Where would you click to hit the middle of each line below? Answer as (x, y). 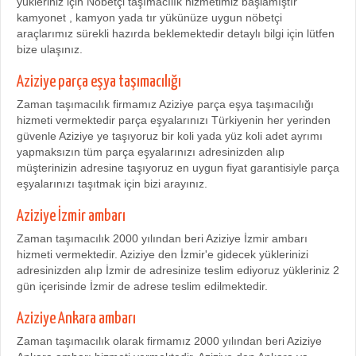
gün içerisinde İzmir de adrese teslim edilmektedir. (142, 286)
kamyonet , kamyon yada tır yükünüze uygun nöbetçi (149, 17)
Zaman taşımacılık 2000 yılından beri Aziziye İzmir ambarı (162, 238)
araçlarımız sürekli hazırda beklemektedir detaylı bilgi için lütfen (176, 33)
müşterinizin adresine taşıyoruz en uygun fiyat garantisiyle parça (178, 168)
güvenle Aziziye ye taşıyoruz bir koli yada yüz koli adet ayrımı (170, 136)
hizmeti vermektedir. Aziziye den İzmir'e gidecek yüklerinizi (163, 254)
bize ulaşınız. (50, 49)
